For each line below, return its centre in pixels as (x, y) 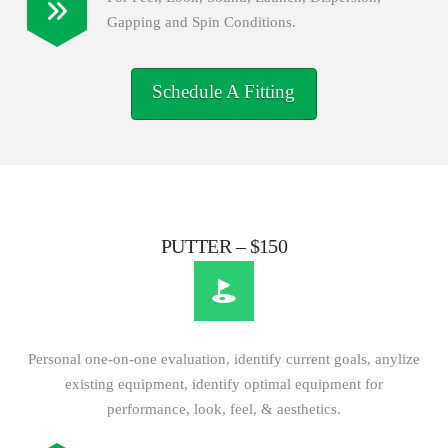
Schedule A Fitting (224, 91)
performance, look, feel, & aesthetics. (223, 409)
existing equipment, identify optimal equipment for (223, 384)
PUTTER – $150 (224, 246)
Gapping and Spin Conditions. (201, 21)
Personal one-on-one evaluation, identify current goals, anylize (223, 359)
